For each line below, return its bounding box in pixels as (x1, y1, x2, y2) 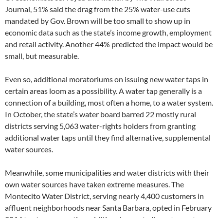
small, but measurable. (5, 51, 79, 60)
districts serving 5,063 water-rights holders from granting (5, 121, 196, 130)
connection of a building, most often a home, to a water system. (5, 97, 213, 107)
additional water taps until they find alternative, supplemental (5, 132, 211, 142)
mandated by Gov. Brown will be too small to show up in (5, 16, 190, 25)
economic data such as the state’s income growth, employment (5, 27, 212, 37)
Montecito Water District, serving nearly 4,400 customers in (5, 191, 204, 200)
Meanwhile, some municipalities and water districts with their (5, 167, 209, 177)
